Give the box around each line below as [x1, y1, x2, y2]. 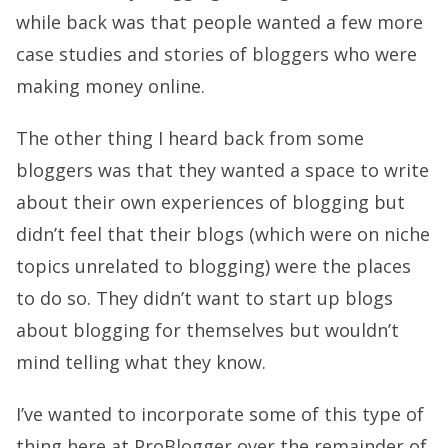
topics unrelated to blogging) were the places [16, 254, 411, 278]
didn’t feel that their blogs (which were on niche [16, 222, 430, 246]
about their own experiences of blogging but [16, 190, 405, 214]
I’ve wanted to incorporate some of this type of [16, 402, 424, 426]
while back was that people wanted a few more [16, 10, 423, 34]
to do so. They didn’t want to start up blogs [16, 286, 393, 310]
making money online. [16, 74, 205, 98]
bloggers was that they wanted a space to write [16, 158, 429, 182]
